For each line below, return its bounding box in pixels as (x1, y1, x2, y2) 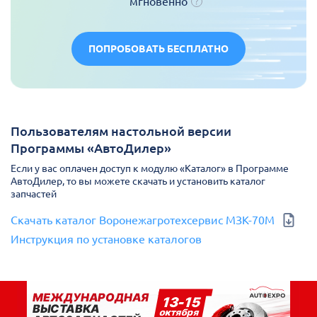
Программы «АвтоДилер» (11, 141, 171, 155)
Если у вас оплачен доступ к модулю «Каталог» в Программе (11, 163, 289, 174)
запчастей (11, 188, 57, 200)
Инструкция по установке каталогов (11, 233, 202, 246)
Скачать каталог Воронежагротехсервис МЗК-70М (11, 214, 275, 226)
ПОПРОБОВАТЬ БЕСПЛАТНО (88, 43, 229, 54)
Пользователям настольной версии (11, 124, 231, 138)
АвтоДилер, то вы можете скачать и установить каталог (11, 175, 265, 187)
